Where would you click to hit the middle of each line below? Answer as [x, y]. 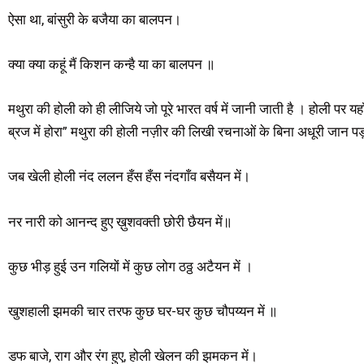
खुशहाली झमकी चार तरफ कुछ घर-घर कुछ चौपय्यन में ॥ [143, 311]
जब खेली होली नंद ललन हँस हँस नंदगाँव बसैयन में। [129, 177]
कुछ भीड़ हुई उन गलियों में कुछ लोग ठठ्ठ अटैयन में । [130, 266]
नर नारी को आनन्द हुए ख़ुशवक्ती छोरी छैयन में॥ [120, 221]
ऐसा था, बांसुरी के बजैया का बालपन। [95, 19]
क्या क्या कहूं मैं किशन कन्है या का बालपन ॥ [111, 64]
